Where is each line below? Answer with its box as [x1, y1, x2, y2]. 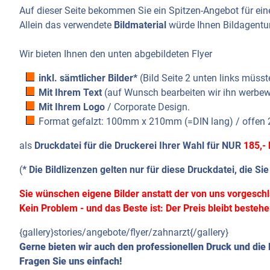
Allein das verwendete [19, 19, 114, 31]
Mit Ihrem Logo [39, 101, 105, 113]
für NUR [207, 140, 243, 152]
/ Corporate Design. [105, 101, 190, 113]
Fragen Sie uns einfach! [19, 256, 122, 268]
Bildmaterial [114, 19, 166, 31]
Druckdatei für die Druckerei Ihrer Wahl [34, 140, 204, 152]
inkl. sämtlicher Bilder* [39, 72, 137, 84]
